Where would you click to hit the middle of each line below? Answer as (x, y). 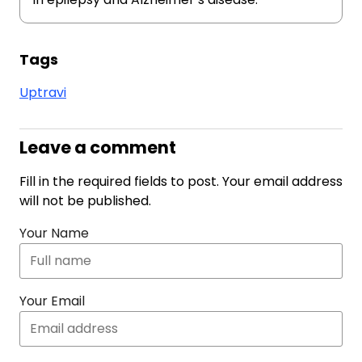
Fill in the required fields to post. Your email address (181, 181)
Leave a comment (98, 147)
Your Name (54, 233)
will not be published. (85, 201)
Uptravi (43, 93)
